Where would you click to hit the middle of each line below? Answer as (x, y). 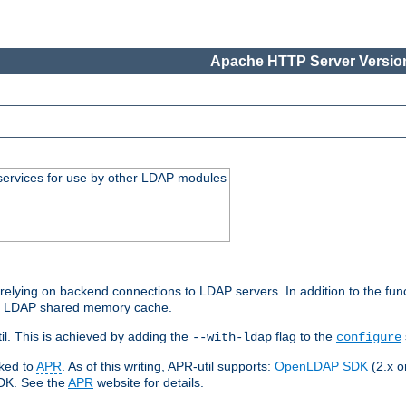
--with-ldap (232, 338)
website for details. (149, 383)
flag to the (304, 337)
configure (369, 338)
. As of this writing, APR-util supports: (168, 367)
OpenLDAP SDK (321, 367)
